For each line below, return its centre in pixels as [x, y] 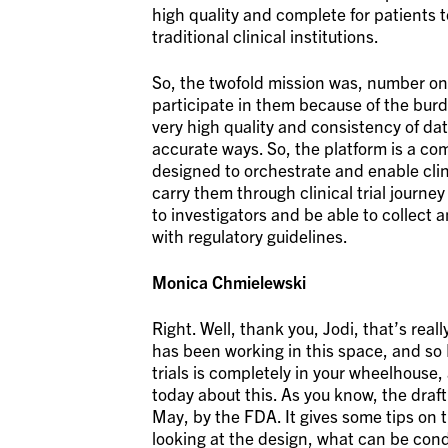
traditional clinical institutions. [265, 35]
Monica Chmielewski [228, 281]
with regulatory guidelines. [249, 235]
